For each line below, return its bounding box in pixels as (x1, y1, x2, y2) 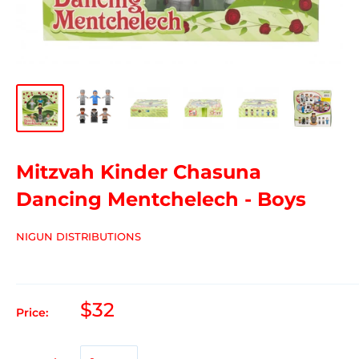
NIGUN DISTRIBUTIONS (16, 229, 141, 243)
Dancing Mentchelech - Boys (16, 187, 306, 211)
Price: (16, 305, 48, 320)
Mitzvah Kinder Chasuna (16, 159, 261, 184)
